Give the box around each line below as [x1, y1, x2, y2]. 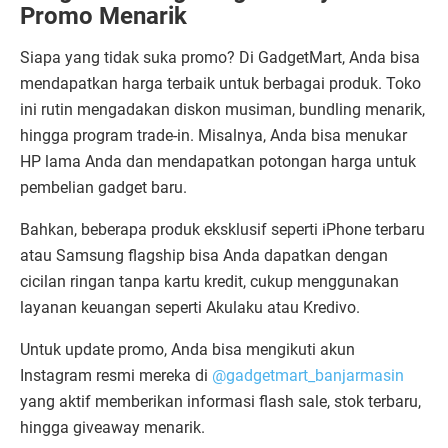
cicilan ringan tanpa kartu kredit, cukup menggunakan [20, 272, 399, 292]
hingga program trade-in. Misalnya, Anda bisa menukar [20, 126, 407, 146]
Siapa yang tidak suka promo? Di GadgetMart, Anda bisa [20, 48, 420, 68]
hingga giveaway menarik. [20, 418, 205, 438]
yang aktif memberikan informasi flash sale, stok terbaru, [20, 392, 421, 412]
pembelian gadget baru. [20, 178, 187, 198]
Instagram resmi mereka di [20, 366, 212, 386]
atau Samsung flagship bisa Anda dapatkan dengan [20, 246, 388, 266]
